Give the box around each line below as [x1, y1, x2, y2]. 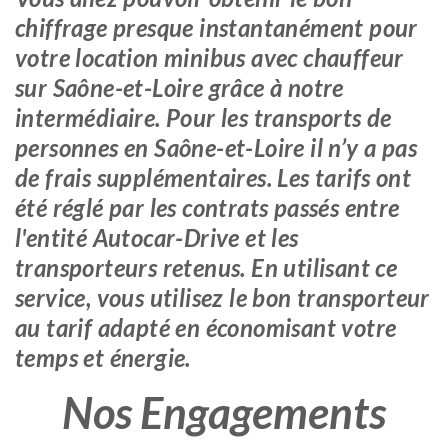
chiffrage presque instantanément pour [15, 13, 418, 42]
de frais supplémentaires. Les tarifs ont [15, 163, 411, 192]
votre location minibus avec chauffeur [15, 43, 404, 72]
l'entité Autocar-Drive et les [15, 223, 299, 252]
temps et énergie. [15, 343, 191, 372]
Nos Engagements [62, 386, 386, 438]
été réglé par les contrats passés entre [15, 193, 400, 222]
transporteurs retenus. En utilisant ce [15, 253, 398, 282]
